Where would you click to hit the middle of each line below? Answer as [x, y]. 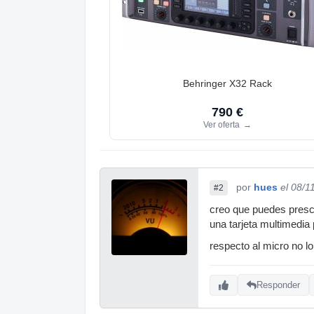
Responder [278, 285]
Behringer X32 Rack [227, 83]
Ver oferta [222, 124]
